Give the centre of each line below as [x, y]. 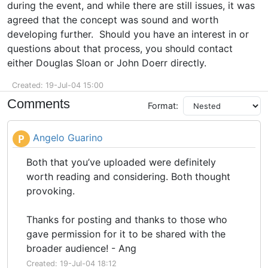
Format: [163, 106]
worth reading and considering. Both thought [128, 176]
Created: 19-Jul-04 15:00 [58, 85]
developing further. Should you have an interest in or [128, 34]
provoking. [52, 191]
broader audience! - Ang [81, 248]
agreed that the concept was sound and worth [113, 20]
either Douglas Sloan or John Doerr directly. [107, 63]
